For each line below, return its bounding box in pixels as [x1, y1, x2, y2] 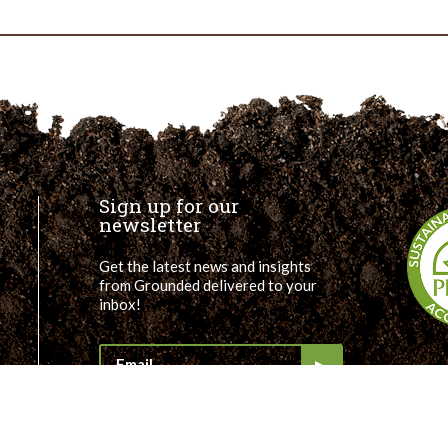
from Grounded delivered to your [99, 276, 317, 295]
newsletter [99, 211, 201, 237]
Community [70, 55, 145, 74]
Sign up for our [99, 192, 239, 218]
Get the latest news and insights [99, 257, 311, 276]
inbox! [99, 295, 141, 314]
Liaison [70, 70, 118, 89]
